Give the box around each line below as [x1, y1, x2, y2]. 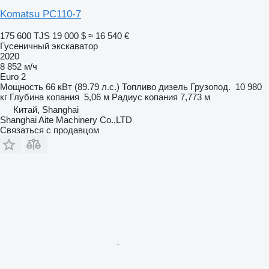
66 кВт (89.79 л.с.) [46, 81, 119, 92]
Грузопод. [190, 81, 231, 92]
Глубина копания [10, 91, 79, 102]
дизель [159, 81, 188, 92]
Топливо [122, 81, 156, 92]
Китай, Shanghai [13, 104, 79, 115]
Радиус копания [112, 91, 178, 102]
